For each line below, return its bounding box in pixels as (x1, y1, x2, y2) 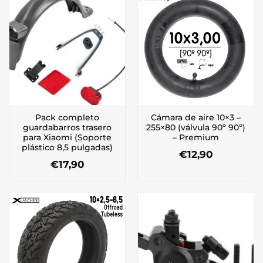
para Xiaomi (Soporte (23, 132, 112, 142)
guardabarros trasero (23, 122, 112, 132)
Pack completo (35, 112, 99, 122)
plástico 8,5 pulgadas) (22, 142, 113, 152)
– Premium (173, 132, 219, 142)
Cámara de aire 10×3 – (151, 112, 241, 122)
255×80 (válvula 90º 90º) (146, 122, 245, 132)
